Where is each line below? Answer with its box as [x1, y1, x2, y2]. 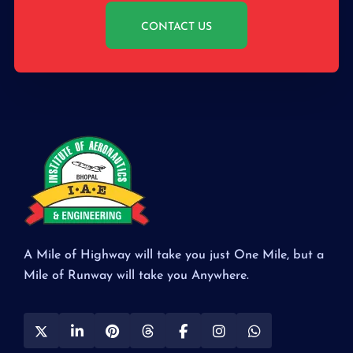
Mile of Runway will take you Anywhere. [24, 269, 249, 282]
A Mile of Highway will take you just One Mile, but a [24, 248, 324, 262]
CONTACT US [141, 20, 212, 33]
